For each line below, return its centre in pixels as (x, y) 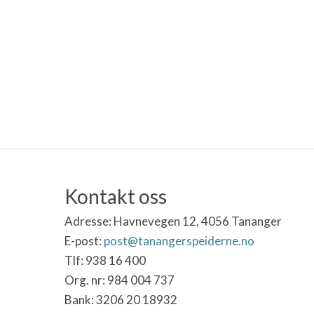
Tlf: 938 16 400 (105, 261)
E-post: (84, 241)
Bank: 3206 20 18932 (121, 300)
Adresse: (89, 221)
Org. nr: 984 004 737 (120, 280)
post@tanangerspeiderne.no (179, 241)
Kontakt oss (116, 196)
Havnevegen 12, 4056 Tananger (198, 221)
